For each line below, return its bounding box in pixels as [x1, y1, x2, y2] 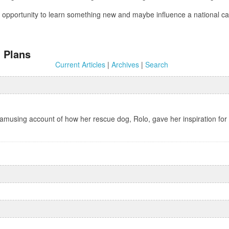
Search [145, 59, 168, 70]
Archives [111, 59, 139, 70]
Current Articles [55, 59, 105, 70]
